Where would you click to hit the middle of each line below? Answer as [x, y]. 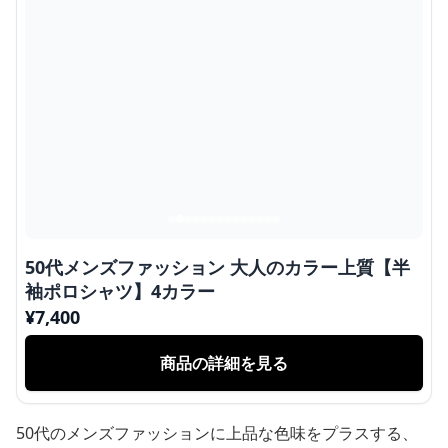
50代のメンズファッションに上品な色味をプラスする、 [217, 433]
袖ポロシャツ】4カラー [120, 291]
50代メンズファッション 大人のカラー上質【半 [217, 267]
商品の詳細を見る [224, 363]
